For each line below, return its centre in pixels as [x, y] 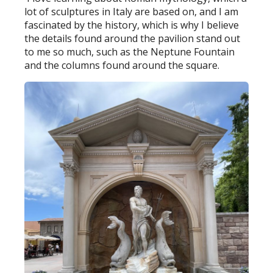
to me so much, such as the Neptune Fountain [130, 52]
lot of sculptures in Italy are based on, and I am [132, 12]
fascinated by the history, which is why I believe [132, 25]
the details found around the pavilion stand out [133, 39]
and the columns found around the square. [122, 66]
